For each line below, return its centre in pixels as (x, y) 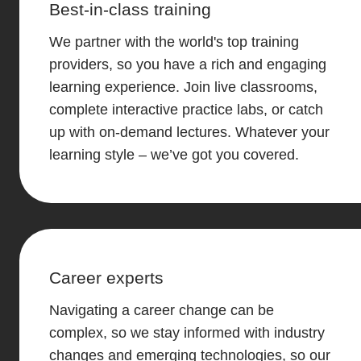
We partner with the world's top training (174, 42)
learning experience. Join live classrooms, (183, 87)
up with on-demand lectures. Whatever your (189, 133)
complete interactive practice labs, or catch (186, 110)
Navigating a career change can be (161, 310)
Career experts (106, 278)
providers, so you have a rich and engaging (187, 65)
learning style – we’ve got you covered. (174, 155)
